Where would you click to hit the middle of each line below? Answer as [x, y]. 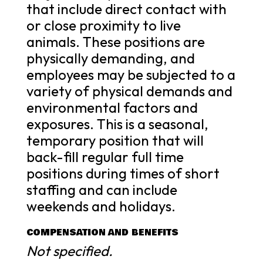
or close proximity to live [103, 25]
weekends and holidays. [101, 206]
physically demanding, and [110, 58]
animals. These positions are [115, 41]
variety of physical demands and [129, 91]
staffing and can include [102, 189]
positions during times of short [123, 173]
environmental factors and [112, 107]
